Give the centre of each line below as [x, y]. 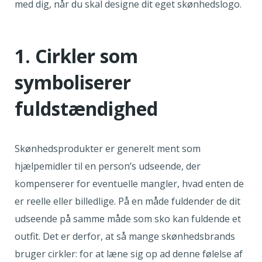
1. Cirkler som [76, 56]
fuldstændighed [86, 109]
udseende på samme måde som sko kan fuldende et [128, 219]
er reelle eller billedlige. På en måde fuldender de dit [127, 201]
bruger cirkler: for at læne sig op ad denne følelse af [129, 254]
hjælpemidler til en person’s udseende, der [108, 166]
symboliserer [73, 82]
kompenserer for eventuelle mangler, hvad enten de [129, 184]
